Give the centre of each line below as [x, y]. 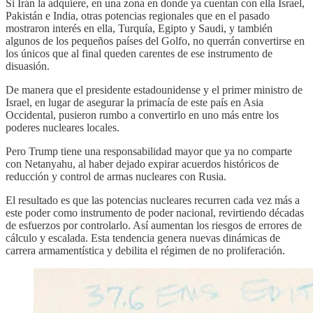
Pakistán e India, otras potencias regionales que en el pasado [138, 16]
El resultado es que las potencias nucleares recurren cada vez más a [153, 201]
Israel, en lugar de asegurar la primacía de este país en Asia [134, 103]
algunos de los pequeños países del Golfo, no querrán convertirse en [155, 41]
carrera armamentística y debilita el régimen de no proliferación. [145, 251]
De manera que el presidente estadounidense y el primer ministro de [154, 90]
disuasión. [28, 66]
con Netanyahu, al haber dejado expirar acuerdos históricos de [142, 164]
